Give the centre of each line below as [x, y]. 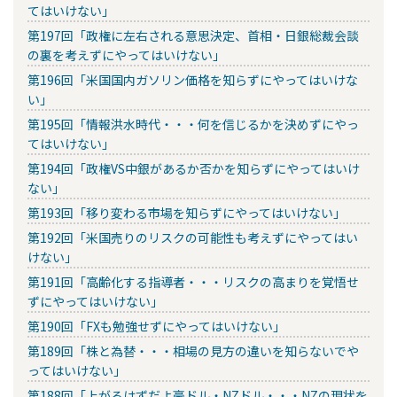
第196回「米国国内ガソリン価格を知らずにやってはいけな [193, 79]
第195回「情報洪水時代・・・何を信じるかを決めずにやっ [193, 124]
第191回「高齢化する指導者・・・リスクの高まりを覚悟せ [193, 281]
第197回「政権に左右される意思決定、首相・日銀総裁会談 [193, 35]
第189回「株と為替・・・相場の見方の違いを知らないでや [193, 350]
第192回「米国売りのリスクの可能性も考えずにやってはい [193, 237]
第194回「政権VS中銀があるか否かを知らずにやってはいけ [194, 168]
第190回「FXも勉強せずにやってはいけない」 [156, 326]
